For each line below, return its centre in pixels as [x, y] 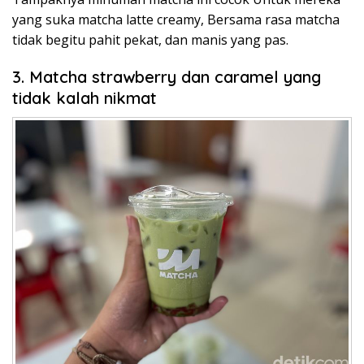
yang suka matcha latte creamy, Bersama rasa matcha [176, 19]
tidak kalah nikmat [84, 97]
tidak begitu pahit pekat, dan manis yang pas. [150, 39]
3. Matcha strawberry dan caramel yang [167, 76]
